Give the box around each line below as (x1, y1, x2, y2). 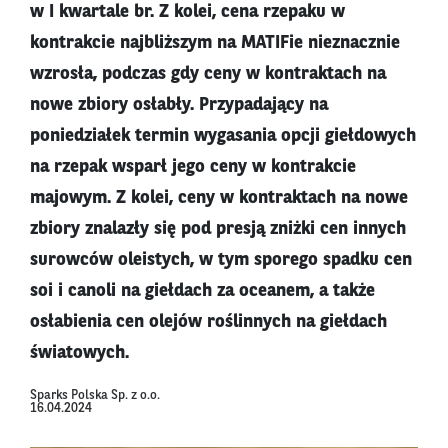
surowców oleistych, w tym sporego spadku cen (30, 251, 412, 270)
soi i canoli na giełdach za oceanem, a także (30, 282, 375, 301)
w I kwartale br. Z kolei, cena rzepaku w (30, 3, 345, 22)
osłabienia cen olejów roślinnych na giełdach (30, 313, 387, 332)
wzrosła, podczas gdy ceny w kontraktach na (30, 65, 386, 84)
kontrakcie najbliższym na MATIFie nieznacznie (30, 34, 400, 53)
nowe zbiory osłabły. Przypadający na (30, 96, 328, 115)
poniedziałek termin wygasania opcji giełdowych (30, 127, 416, 146)
